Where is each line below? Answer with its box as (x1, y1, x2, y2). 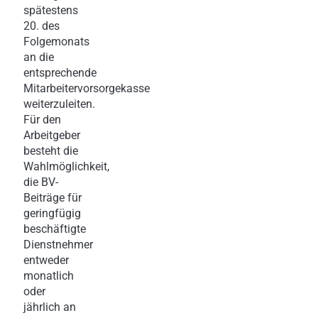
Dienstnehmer (23, 237, 93, 251)
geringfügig (23, 206, 81, 220)
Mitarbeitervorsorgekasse (23, 81, 150, 95)
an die (23, 50, 54, 64)
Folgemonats (23, 34, 89, 48)
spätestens (23, 3, 78, 17)
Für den (23, 112, 61, 126)
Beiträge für (23, 190, 82, 204)
